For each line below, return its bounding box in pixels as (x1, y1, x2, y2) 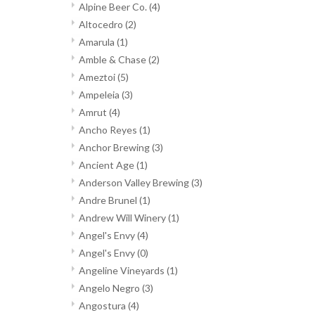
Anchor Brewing (79, 141, 152, 154)
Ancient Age (79, 159, 136, 172)
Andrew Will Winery (79, 212, 168, 224)
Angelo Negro (79, 282, 142, 295)
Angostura (79, 300, 128, 312)
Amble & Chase (79, 53, 148, 66)
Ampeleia (79, 89, 122, 101)
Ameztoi (79, 71, 117, 84)
